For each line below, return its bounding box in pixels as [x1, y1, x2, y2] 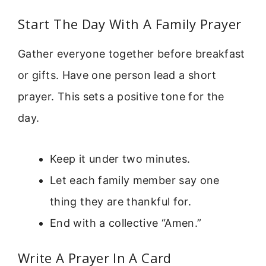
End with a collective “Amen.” [50, 216, 202, 229]
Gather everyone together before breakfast [18, 47, 245, 61]
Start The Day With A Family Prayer [18, 15, 242, 33]
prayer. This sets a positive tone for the [18, 90, 224, 103]
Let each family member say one [50, 173, 220, 186]
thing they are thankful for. [50, 195, 192, 208]
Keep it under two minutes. [50, 152, 191, 165]
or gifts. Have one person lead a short [18, 69, 217, 82]
